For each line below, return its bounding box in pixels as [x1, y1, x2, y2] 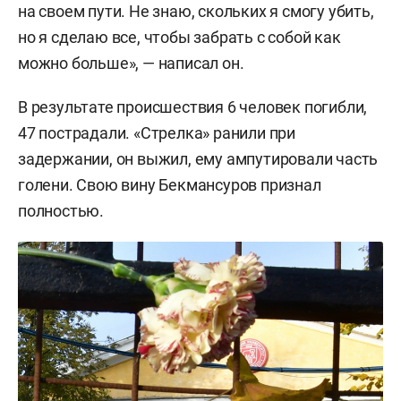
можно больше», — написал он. [18, 53, 244, 73]
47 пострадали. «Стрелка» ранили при [18, 123, 295, 142]
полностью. [18, 200, 105, 220]
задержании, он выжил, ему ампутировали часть [18, 149, 379, 168]
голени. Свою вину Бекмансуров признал [18, 175, 321, 194]
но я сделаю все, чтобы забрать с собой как [18, 27, 341, 47]
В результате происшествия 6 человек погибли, [18, 97, 368, 116]
